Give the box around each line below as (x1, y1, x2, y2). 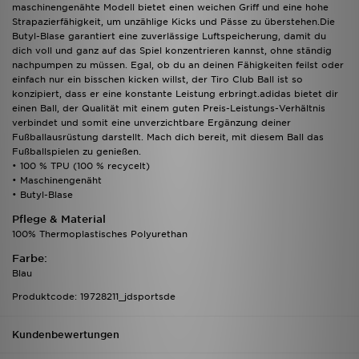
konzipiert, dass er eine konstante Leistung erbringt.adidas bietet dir (12, 88, 338, 100)
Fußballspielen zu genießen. (12, 146, 141, 158)
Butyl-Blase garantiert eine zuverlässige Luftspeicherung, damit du (12, 30, 326, 42)
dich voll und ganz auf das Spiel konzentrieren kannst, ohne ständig (12, 45, 332, 57)
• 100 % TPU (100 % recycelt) (12, 160, 150, 172)
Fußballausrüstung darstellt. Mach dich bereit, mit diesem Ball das (12, 131, 324, 143)
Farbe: (12, 252, 47, 265)
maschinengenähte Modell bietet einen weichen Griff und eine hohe (12, 2, 329, 14)
